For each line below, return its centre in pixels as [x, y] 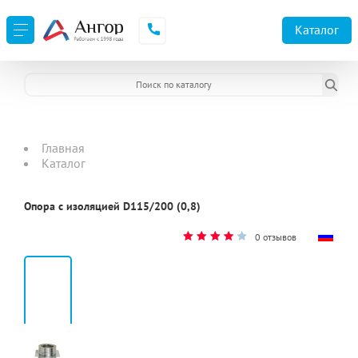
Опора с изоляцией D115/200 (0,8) [112, 206]
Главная [63, 148]
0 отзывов [276, 237]
